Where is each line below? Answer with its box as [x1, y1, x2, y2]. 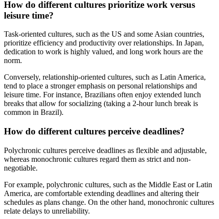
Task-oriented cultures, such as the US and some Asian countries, [4, 30, 204, 39]
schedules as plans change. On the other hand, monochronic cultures [4, 197, 214, 206]
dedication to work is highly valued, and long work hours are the [4, 47, 203, 56]
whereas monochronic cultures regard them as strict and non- [4, 154, 191, 163]
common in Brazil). [4, 108, 67, 117]
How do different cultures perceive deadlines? [4, 126, 185, 136]
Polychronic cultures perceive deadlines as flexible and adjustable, [4, 146, 207, 154]
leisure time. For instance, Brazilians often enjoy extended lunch [4, 90, 201, 99]
